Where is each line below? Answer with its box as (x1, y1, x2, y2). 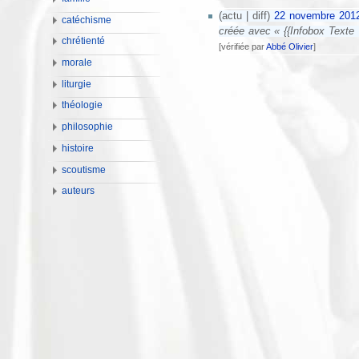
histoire (62, 143, 95, 153)
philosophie (62, 122, 114, 132)
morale (62, 58, 93, 68)
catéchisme (62, 14, 112, 25)
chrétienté (62, 36, 106, 46)
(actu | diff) (218, 10, 270, 22)
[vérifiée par (218, 42, 266, 52)
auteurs (62, 186, 95, 196)
